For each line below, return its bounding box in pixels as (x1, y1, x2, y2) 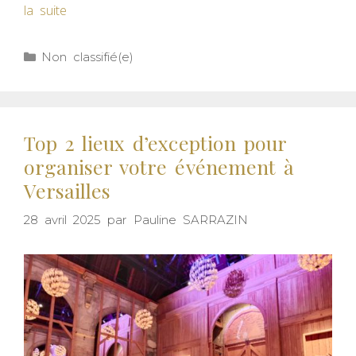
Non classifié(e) (41, 49, 134, 65)
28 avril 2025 (24, 211, 102, 227)
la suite (24, 2, 68, 20)
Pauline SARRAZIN (133, 211, 249, 227)
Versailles (24, 177, 111, 204)
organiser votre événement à (24, 153, 294, 180)
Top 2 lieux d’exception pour (24, 130, 286, 157)
